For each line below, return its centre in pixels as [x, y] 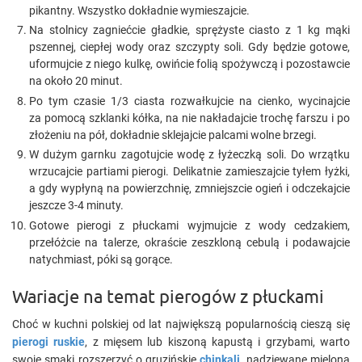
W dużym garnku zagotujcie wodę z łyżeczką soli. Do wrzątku [189, 154]
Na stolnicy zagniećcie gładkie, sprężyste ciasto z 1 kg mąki [189, 30]
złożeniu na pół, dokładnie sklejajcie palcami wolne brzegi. [173, 135]
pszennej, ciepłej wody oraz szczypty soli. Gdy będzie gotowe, [189, 47]
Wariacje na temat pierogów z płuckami [168, 295]
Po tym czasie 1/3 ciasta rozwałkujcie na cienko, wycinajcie [189, 101]
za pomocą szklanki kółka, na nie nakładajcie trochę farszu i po [189, 118]
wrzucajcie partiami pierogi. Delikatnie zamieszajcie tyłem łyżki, [189, 171]
